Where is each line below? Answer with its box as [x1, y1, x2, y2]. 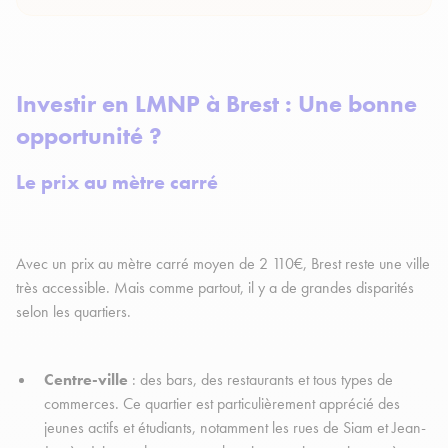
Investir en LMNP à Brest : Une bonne [16, 88, 417, 120]
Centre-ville [44, 369, 128, 391]
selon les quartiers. [16, 301, 135, 323]
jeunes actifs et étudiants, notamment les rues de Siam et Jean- [44, 417, 426, 439]
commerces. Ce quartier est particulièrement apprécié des [44, 393, 400, 415]
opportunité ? [16, 120, 168, 152]
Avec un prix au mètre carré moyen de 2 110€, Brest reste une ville [16, 253, 430, 275]
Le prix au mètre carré [16, 169, 223, 196]
